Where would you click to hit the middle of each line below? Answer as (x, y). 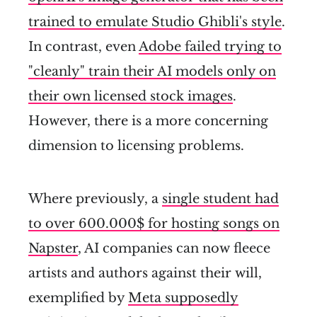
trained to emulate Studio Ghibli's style (155, 22)
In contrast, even (83, 46)
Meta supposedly (183, 298)
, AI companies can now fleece (174, 248)
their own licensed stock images (131, 96)
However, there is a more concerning (148, 121)
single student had (220, 198)
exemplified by (78, 298)
